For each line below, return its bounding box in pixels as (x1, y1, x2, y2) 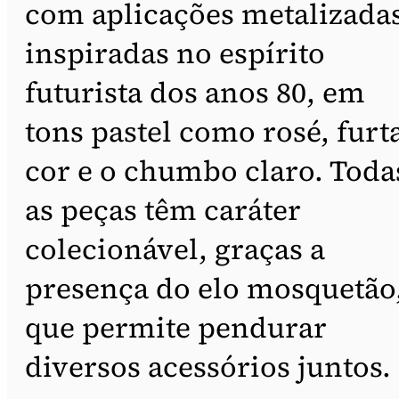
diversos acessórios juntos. (25, 346, 391, 387)
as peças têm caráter (25, 190, 301, 230)
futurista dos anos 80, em (25, 72, 365, 112)
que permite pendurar (25, 307, 327, 347)
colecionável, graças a (25, 229, 325, 269)
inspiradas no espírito (25, 33, 325, 73)
